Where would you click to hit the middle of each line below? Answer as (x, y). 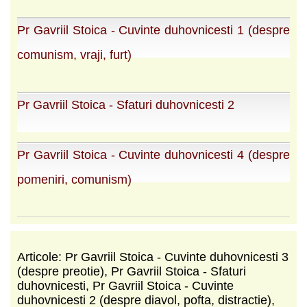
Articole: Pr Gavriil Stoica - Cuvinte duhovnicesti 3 (153, 257)
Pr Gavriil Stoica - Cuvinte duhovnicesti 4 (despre (153, 155)
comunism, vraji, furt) (74, 54)
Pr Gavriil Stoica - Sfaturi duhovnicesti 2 (126, 105)
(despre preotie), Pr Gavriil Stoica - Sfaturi (132, 271)
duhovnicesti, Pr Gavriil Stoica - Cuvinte (125, 285)
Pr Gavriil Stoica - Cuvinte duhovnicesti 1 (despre (153, 30)
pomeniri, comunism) (74, 179)
